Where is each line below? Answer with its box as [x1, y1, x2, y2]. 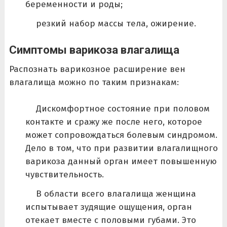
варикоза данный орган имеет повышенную [25, 156, 217, 167]
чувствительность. [25, 169, 104, 180]
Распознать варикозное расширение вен [9, 64, 185, 75]
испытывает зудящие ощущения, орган [25, 201, 192, 212]
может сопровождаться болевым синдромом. [25, 129, 217, 140]
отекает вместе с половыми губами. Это [25, 214, 196, 225]
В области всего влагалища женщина [35, 188, 196, 199]
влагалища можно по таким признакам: [9, 77, 179, 88]
